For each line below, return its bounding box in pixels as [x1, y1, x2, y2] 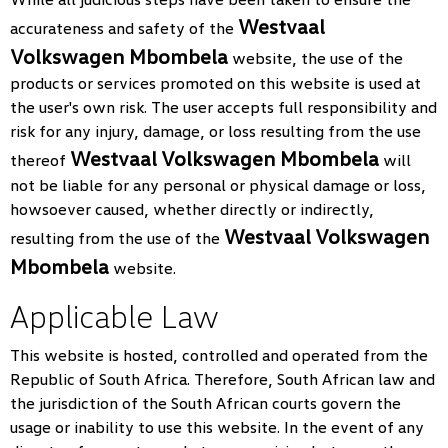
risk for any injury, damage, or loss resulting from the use [10, 121, 421, 141]
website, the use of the [228, 48, 403, 68]
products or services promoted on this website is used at [10, 73, 421, 93]
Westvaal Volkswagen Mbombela [70, 146, 379, 170]
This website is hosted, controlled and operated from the [10, 345, 428, 365]
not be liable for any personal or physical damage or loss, [10, 175, 426, 195]
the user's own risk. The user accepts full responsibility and [10, 97, 437, 117]
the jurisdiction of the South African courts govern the [10, 393, 401, 413]
